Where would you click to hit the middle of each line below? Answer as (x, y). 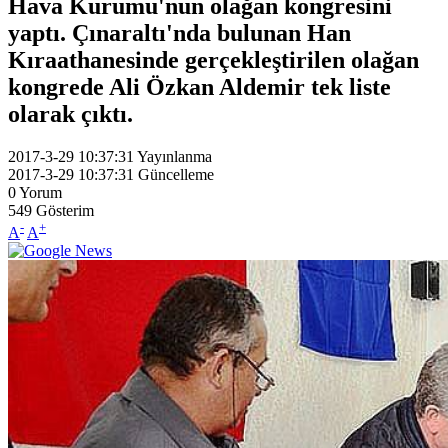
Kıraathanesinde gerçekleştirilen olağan (213, 59)
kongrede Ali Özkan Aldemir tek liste (199, 86)
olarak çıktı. (70, 113)
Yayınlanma (174, 156)
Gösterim (65, 210)
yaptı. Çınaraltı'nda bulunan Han (179, 32)
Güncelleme (176, 174)
